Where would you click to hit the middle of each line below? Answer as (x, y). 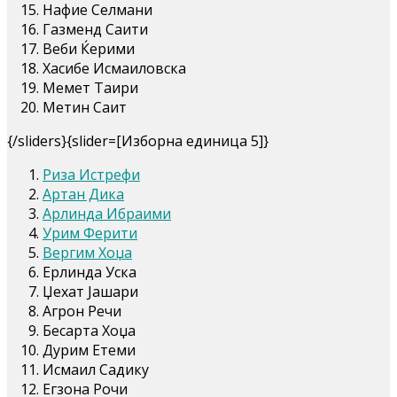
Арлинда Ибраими (107, 213)
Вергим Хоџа (87, 252)
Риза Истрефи (91, 174)
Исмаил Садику (96, 369)
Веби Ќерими (89, 48)
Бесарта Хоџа (89, 330)
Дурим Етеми (89, 350)
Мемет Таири (90, 87)
